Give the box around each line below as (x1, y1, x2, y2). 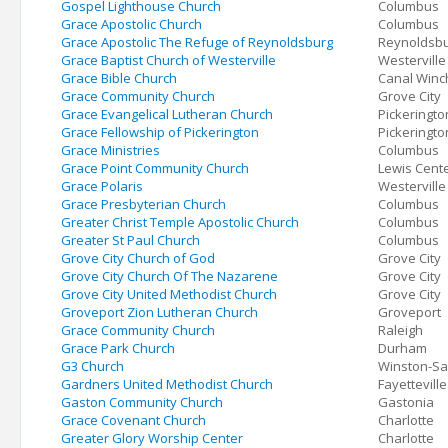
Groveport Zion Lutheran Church (61, 303, 258, 321)
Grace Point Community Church (61, 159, 249, 177)
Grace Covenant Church (61, 411, 206, 429)
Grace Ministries (61, 141, 160, 159)
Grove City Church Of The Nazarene (61, 267, 278, 285)
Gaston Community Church (61, 393, 223, 411)
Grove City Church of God (61, 249, 215, 267)
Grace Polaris (61, 177, 143, 195)
